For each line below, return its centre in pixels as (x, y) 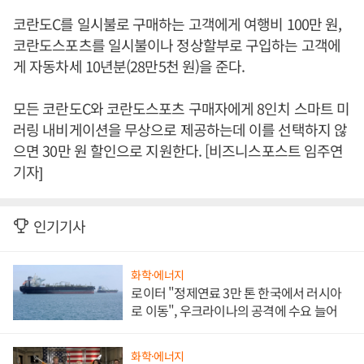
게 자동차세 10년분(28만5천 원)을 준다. (129, 65)
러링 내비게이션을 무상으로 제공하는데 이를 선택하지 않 (180, 129)
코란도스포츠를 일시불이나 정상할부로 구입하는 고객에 (177, 44)
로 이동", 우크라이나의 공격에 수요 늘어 (234, 310)
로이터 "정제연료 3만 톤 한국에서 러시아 (236, 292)
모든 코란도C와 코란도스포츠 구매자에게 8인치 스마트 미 (182, 108)
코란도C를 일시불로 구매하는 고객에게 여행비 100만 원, (178, 23)
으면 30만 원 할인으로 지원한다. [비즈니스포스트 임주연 (178, 150)
